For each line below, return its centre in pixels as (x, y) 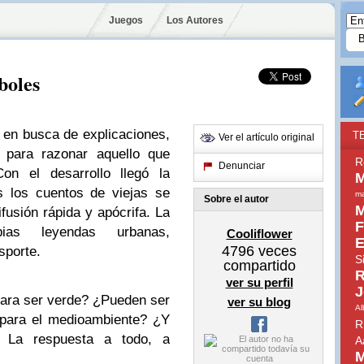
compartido (259, 266)
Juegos (126, 20)
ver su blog (259, 302)
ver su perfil (259, 282)
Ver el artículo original (266, 137)
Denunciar (242, 166)
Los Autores (195, 20)
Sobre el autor (236, 199)
